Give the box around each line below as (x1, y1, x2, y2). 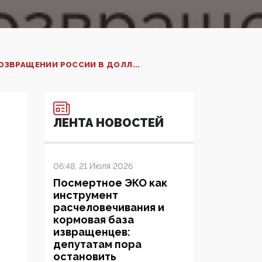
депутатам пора (53, 238, 142, 251)
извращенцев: (53, 226, 130, 239)
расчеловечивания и (53, 201, 164, 214)
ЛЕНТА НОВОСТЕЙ (53, 116, 164, 130)
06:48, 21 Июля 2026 (53, 161, 133, 171)
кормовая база (53, 213, 134, 226)
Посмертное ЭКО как (53, 177, 167, 189)
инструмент (53, 189, 118, 202)
